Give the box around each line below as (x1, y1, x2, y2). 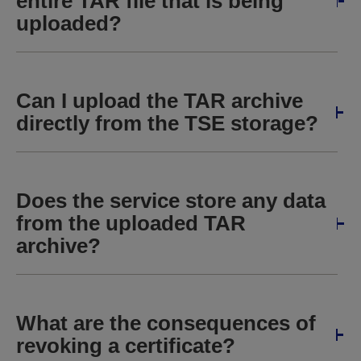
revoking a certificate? (16, 334, 235, 358)
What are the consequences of (16, 311, 316, 335)
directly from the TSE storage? (16, 111, 318, 135)
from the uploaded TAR (16, 211, 246, 235)
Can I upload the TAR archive (16, 89, 303, 113)
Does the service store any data (16, 189, 326, 213)
